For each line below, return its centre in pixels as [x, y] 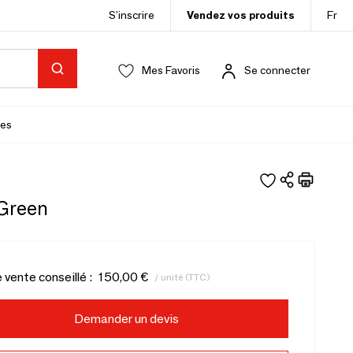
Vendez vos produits [241, 15]
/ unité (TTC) [182, 277]
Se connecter [277, 70]
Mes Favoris [171, 70]
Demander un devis [126, 319]
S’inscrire [132, 15]
